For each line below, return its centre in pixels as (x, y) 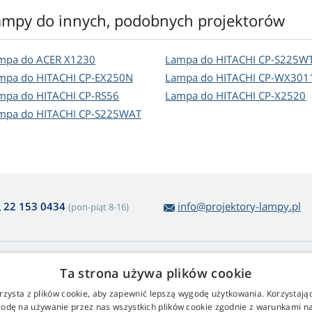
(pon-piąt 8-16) (99, 207)
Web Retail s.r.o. (205, 263)
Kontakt (181, 283)
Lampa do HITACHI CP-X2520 (236, 96)
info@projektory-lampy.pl (239, 206)
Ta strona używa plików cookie (156, 273)
